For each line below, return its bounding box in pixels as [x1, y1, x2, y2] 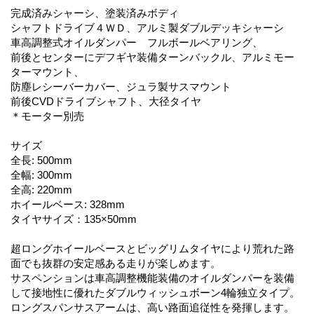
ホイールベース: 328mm [11, 198, 125, 210]
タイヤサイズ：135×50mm [11, 212, 137, 225]
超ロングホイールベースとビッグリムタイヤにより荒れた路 [11, 242, 294, 254]
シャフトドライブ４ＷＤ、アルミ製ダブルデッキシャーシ [11, 21, 284, 34]
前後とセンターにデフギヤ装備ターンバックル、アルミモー [11, 50, 294, 63]
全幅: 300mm [11, 168, 72, 181]
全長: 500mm [11, 153, 72, 166]
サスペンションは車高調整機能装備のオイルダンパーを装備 [11, 271, 294, 284]
